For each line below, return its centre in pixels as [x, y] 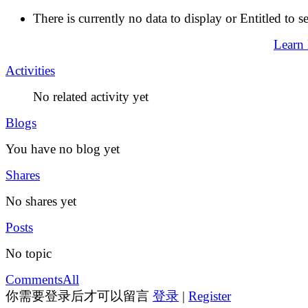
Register [210, 296]
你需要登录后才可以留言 [79, 296]
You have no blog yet [63, 148]
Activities [30, 70]
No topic [29, 253]
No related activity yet [91, 96]
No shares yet [41, 201]
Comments [34, 279]
